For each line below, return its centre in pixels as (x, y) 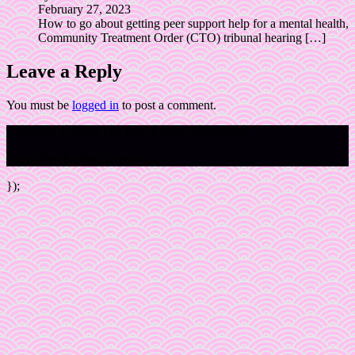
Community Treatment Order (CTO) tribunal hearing (172, 38)
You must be (39, 105)
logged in (95, 105)
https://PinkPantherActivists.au (83, 159)
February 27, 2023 (84, 10)
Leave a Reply (64, 72)
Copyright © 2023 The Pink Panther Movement (126, 132)
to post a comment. (168, 105)
